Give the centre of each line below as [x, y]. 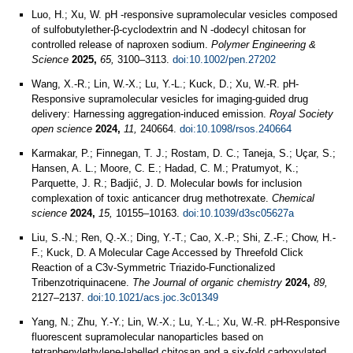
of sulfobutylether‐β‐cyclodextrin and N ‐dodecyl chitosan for [169, 30]
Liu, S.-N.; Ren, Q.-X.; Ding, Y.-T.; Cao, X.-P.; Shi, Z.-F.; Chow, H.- [184, 238]
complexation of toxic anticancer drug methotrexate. [152, 198]
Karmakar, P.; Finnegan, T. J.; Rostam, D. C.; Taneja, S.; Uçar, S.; [184, 153]
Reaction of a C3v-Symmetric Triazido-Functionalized [153, 268]
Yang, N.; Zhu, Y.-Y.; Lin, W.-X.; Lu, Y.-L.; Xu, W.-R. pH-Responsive [186, 322]
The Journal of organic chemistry [207, 282]
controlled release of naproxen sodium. [121, 45]
